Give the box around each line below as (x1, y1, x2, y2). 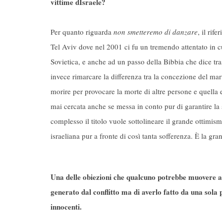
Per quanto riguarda (51, 27, 113, 37)
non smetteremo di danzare (113, 27, 198, 37)
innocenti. (51, 201, 82, 212)
